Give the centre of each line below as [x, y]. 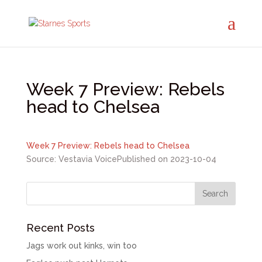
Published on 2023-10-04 [166, 159]
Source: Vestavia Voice [71, 159]
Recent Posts [60, 228]
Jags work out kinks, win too [81, 246]
